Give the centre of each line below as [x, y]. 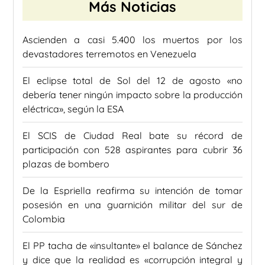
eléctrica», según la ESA [73, 109]
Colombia [44, 219]
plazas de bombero [66, 164]
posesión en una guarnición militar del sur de [132, 205]
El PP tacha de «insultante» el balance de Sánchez [132, 246]
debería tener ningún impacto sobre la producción [132, 95]
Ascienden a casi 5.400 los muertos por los [132, 40]
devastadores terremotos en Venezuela [109, 54]
